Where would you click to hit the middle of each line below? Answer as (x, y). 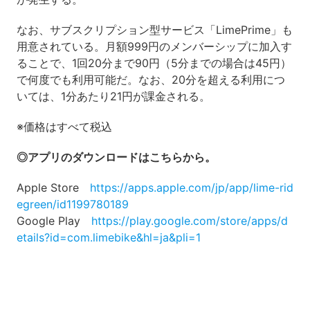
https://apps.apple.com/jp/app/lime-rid (191, 188)
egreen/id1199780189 (72, 204)
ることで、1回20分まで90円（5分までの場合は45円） (154, 63)
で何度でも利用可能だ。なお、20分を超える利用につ (151, 80)
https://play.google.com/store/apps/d (189, 221)
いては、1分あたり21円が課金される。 (113, 97)
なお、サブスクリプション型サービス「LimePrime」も (154, 30)
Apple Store (53, 188)
